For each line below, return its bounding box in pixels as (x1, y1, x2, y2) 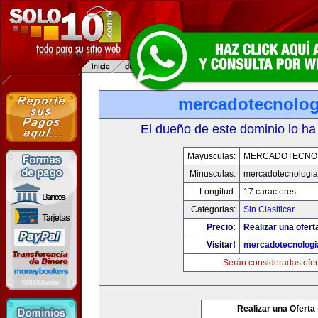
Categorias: (191, 204, 236, 214)
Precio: (207, 222, 236, 232)
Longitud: (199, 187, 236, 197)
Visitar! (207, 240, 236, 250)
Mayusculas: (187, 151, 236, 161)
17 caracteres (243, 187, 296, 197)
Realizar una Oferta (237, 304, 315, 314)
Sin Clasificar (243, 204, 295, 214)
